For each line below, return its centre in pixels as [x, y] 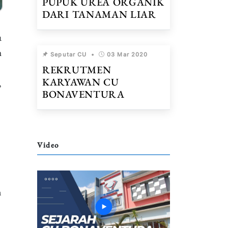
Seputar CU [68, 54]
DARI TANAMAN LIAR [99, 14]
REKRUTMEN [77, 70]
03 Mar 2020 [127, 54]
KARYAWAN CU [81, 82]
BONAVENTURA [83, 94]
